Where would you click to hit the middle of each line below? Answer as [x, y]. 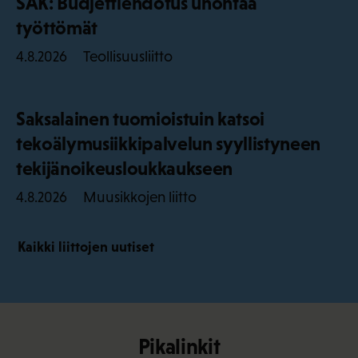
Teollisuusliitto [128, 56]
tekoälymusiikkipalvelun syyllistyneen [169, 143]
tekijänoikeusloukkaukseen [124, 168]
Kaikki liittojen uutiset [86, 247]
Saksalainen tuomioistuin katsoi [141, 118]
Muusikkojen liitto [140, 197]
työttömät [57, 27]
